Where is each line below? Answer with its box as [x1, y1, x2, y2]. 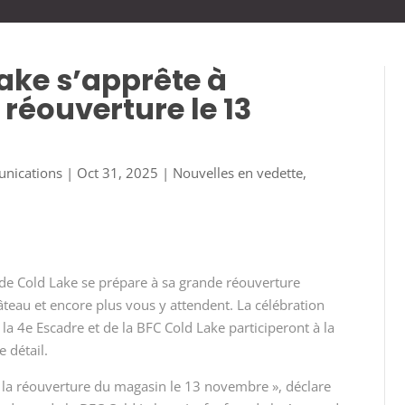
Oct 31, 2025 [77, 163, 159, 182]
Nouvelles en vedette [173, 163, 304, 182]
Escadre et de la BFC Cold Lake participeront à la [33, 317, 335, 336]
